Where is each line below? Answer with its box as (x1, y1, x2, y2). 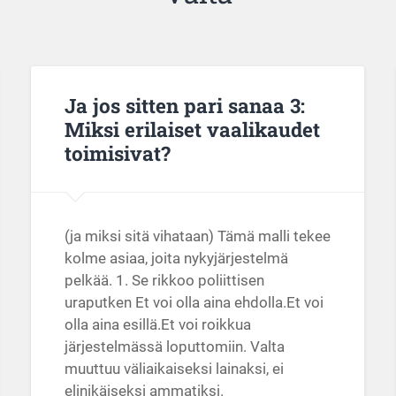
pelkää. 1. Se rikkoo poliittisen (64, 271, 264, 290)
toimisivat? (64, 139, 171, 166)
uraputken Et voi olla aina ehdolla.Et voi (64, 293, 324, 312)
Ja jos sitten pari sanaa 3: (64, 91, 305, 118)
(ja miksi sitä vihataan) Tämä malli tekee (64, 227, 331, 246)
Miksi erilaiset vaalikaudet (64, 115, 320, 142)
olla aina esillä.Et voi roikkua (64, 316, 251, 334)
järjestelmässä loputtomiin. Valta (64, 338, 285, 356)
